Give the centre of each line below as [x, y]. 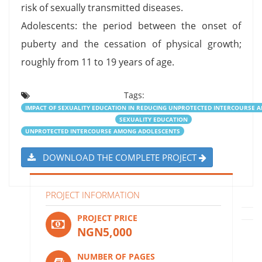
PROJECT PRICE [107, 218]
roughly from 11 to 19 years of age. [97, 62]
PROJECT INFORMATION [92, 194]
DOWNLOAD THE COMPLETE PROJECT [117, 157]
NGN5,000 [104, 232]
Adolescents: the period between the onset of [131, 25]
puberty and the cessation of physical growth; [131, 44]
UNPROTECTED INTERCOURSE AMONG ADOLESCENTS [102, 131]
